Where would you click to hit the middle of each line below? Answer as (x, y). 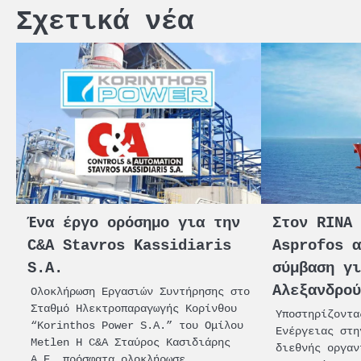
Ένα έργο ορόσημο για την (134, 223)
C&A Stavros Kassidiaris (129, 245)
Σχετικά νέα (105, 22)
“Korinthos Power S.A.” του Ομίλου (137, 325)
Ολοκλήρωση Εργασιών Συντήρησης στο (140, 291)
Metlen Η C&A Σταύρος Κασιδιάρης (131, 342)
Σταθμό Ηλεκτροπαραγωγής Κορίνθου (134, 308)
